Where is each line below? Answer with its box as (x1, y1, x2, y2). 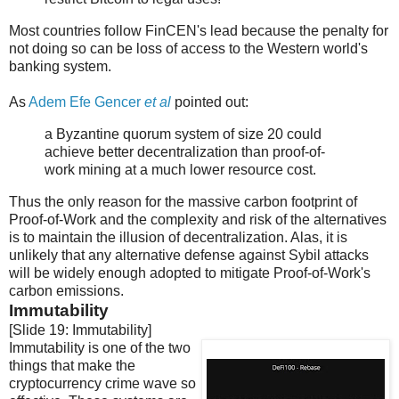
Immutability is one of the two (9, 339, 191, 355)
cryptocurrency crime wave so (9, 375, 196, 391)
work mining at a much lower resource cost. (45, 162, 316, 178)
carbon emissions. (9, 282, 124, 298)
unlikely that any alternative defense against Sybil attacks (9, 247, 369, 263)
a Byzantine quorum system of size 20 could (45, 126, 322, 142)
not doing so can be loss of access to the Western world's (9, 41, 368, 57)
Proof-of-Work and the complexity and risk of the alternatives (9, 211, 387, 227)
